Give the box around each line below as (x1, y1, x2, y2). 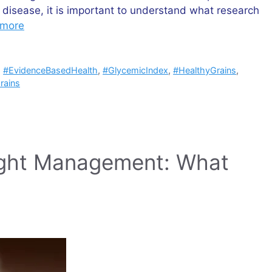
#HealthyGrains (173, 64, 237, 75)
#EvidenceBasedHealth (3, 64, 98, 75)
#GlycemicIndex (103, 64, 169, 75)
